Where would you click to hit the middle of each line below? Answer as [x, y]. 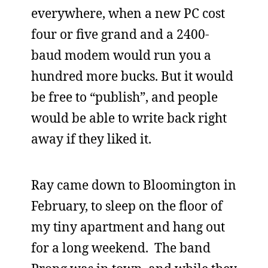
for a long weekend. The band [121, 248]
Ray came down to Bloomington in [134, 185]
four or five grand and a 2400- [120, 34]
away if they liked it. [91, 139]
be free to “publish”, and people [124, 97]
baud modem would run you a [121, 55]
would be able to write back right [129, 118]
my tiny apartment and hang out [128, 227]
